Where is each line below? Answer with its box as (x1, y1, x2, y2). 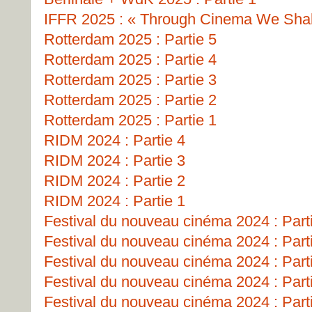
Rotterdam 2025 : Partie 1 (44, 111, 217, 129)
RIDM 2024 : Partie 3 (44, 152, 185, 169)
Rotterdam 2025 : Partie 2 (44, 91, 217, 109)
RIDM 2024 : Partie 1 (44, 192, 185, 210)
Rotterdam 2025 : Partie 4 (44, 51, 217, 68)
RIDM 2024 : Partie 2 (44, 172, 185, 189)
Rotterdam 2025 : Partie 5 (44, 31, 217, 48)
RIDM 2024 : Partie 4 (44, 132, 185, 149)
